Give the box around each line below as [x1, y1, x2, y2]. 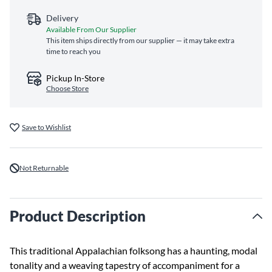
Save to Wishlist [22, 123, 71, 132]
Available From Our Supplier [46, 25, 137, 34]
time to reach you [46, 47, 101, 56]
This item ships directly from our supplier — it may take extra [46, 36, 234, 45]
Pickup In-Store [46, 73, 104, 83]
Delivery [46, 13, 78, 23]
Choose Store [46, 84, 89, 93]
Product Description [10, 207, 146, 225]
